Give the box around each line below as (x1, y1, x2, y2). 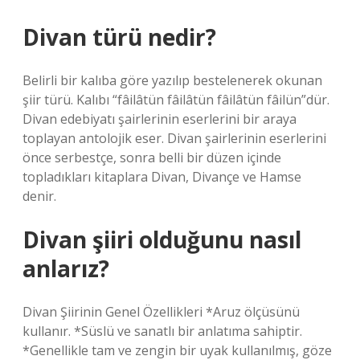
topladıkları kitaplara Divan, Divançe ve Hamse (22, 168, 301, 186)
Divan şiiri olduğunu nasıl (22, 224, 301, 255)
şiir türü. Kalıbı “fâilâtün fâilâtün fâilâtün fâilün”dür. (22, 91, 329, 108)
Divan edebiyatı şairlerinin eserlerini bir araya (22, 110, 297, 128)
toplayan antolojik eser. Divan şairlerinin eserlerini (22, 129, 326, 147)
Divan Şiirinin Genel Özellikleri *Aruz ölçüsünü (22, 303, 300, 321)
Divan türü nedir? (22, 22, 216, 52)
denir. (22, 187, 56, 205)
